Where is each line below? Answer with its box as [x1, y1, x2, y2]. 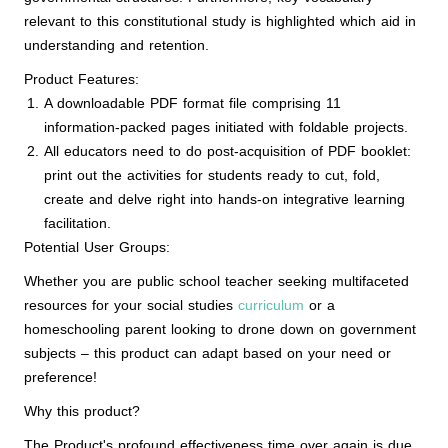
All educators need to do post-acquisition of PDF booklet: [44, 143, 411, 159]
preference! [24, 369, 97, 385]
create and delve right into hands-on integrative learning [44, 191, 405, 207]
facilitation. [44, 215, 111, 231]
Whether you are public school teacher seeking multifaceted [24, 273, 409, 289]
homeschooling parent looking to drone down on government [24, 321, 416, 337]
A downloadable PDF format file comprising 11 [44, 95, 341, 111]
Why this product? [24, 403, 140, 419]
